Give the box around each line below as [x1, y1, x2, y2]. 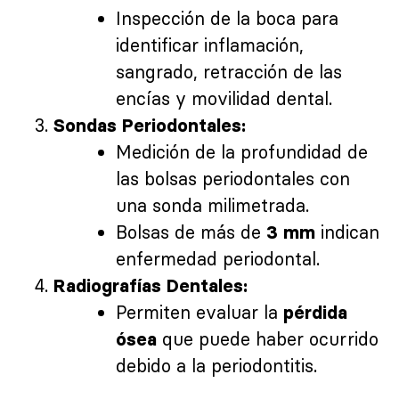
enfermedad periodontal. [116, 248, 320, 271]
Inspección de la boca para [116, 7, 338, 30]
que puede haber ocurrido [157, 328, 379, 351]
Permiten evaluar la [116, 301, 283, 324]
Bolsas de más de [116, 221, 266, 244]
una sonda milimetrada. [116, 194, 309, 217]
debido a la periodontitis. [116, 354, 317, 378]
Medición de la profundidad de [116, 141, 368, 164]
